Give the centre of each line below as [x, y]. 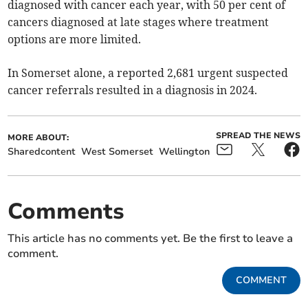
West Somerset [118, 152]
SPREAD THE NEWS [258, 136]
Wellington [185, 152]
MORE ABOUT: [38, 138]
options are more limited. [75, 40]
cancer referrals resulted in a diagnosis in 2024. [133, 90]
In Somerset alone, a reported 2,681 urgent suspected [148, 73]
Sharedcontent [42, 152]
